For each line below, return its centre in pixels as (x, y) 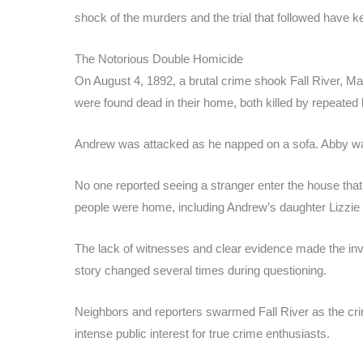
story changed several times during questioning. (201, 270)
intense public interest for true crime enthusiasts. (202, 333)
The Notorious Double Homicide (159, 58)
